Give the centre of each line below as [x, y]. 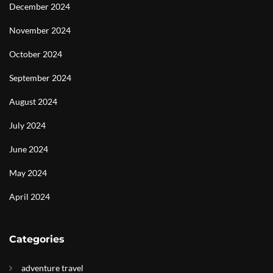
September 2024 [40, 77]
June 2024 [29, 149]
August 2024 [33, 101]
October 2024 [36, 54]
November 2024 [40, 30]
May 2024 [28, 172]
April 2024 [30, 196]
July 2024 [27, 125]
